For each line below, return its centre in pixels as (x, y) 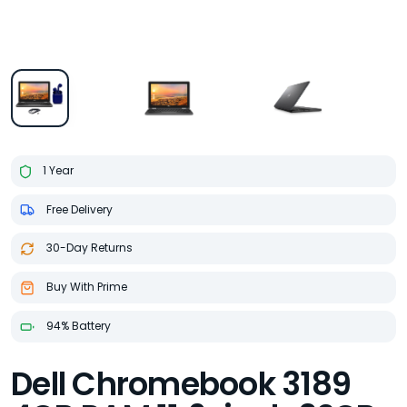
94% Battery (77, 325)
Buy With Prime (85, 287)
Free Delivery (78, 209)
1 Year (57, 170)
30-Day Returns (88, 248)
